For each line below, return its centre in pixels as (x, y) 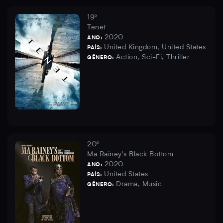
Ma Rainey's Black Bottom (130, 155)
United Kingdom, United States (155, 48)
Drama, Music (139, 184)
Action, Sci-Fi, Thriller (153, 57)
